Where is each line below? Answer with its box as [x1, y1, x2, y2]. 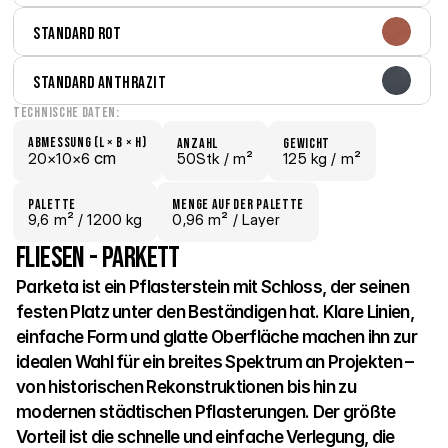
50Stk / [176, 149, 229, 168]
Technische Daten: [13, 104, 120, 121]
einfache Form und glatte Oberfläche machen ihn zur [16, 327, 418, 347]
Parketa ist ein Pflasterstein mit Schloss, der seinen [16, 277, 409, 297]
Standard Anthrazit [33, 72, 167, 93]
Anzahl [176, 135, 218, 152]
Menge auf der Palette [172, 196, 305, 213]
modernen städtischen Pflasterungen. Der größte [16, 402, 396, 422]
